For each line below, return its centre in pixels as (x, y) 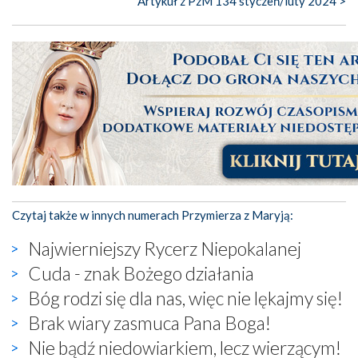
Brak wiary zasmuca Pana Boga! (149, 322)
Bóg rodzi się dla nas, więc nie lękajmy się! (185, 298)
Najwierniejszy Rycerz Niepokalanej (165, 248)
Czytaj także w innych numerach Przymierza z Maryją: (153, 215)
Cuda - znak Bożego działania (141, 273)
